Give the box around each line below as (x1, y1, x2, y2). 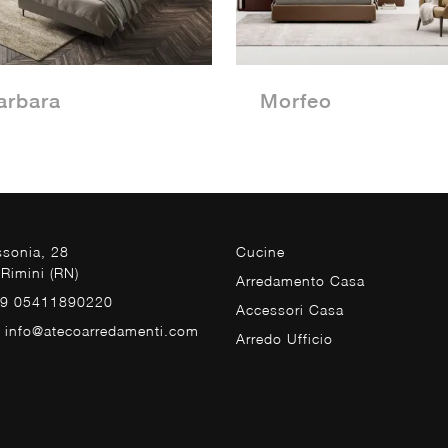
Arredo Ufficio (236, 330, 333, 348)
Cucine (236, 243, 285, 261)
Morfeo (260, 89, 332, 113)
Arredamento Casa (236, 272, 365, 290)
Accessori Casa (236, 301, 344, 319)
